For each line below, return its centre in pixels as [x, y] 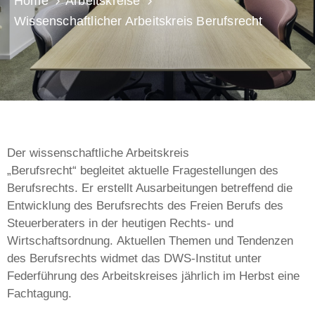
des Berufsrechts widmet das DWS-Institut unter [134, 258]
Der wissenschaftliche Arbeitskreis [98, 153]
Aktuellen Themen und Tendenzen [205, 241]
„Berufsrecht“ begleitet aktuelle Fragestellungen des [143, 171]
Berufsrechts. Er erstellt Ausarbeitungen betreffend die [150, 188]
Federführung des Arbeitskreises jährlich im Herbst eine [153, 276]
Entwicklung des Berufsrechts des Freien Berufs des [145, 206]
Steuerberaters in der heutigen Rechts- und [120, 223]
